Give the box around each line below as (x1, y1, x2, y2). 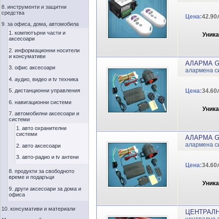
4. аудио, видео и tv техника (9, 76, 78, 82)
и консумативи (9, 53, 45, 59)
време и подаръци (9, 174, 54, 180)
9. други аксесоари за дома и (9, 185, 81, 192)
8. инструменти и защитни (1, 3, 66, 10)
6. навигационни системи (9, 99, 71, 105)
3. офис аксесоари (9, 65, 55, 70)
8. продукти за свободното (9, 168, 74, 174)
